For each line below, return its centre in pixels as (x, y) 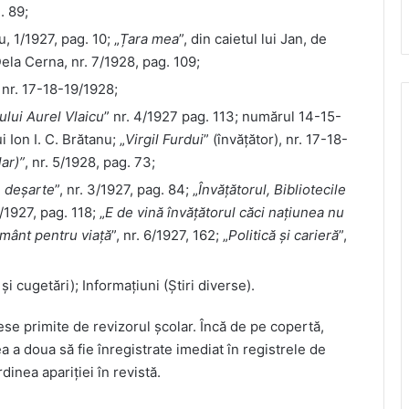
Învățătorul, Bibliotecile (272, 189)
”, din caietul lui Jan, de (253, 38)
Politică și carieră (283, 235)
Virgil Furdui (164, 139)
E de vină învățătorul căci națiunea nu (225, 212)
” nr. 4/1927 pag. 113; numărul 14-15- (223, 116)
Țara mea (149, 38)
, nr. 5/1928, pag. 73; (90, 162)
